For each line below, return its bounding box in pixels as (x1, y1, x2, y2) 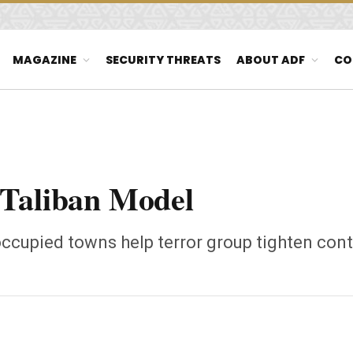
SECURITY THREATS (106, 51, 221, 68)
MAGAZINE (13, 51, 76, 68)
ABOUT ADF (236, 51, 305, 68)
